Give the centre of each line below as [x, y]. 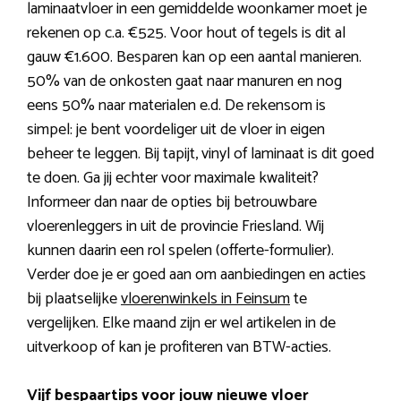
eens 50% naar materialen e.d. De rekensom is [176, 106]
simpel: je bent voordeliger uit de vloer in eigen [176, 130]
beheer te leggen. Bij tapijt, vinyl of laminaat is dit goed [200, 154]
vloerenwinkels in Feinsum [205, 299]
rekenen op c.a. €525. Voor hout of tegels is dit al [186, 34]
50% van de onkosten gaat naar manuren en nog [184, 82]
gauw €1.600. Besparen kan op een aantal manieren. [194, 58]
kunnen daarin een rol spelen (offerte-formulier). [180, 251]
